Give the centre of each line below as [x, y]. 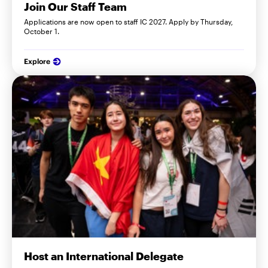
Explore [37, 61]
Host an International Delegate [104, 256]
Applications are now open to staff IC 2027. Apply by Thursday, [128, 21]
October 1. [42, 31]
